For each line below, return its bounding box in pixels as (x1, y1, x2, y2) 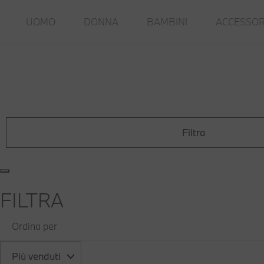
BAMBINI (147, 15, 187, 28)
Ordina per (12, 220, 57, 232)
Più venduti (12, 250, 61, 262)
